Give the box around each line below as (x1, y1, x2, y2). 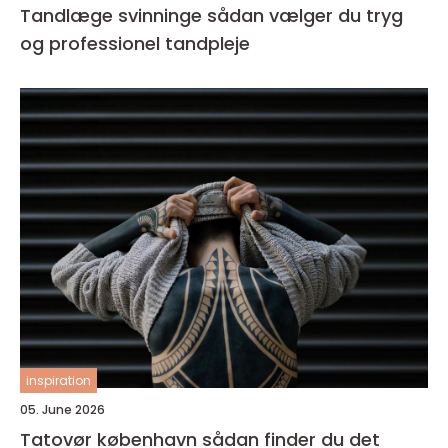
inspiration (26, 371, 91, 389)
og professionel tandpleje (20, 30, 250, 56)
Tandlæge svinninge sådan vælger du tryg (20, 2, 207, 28)
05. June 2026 (20, 400, 105, 418)
